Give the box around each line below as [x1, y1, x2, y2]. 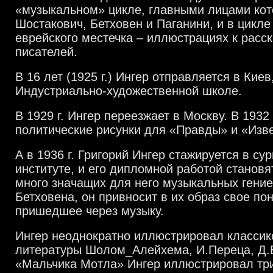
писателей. [15, 45, 77, 58]
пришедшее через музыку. [15, 204, 164, 218]
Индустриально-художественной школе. [15, 84, 242, 97]
